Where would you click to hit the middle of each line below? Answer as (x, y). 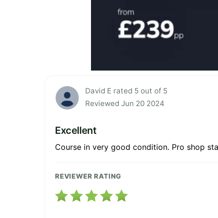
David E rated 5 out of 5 (126, 91)
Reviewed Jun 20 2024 (125, 104)
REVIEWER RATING (88, 176)
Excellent (76, 131)
